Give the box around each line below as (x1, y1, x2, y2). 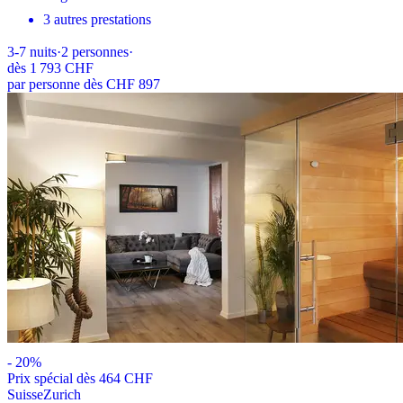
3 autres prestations (43, 12, 151, 28)
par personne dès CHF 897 (7, 76, 160, 93)
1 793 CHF (30, 60, 94, 76)
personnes (72, 44, 129, 60)
